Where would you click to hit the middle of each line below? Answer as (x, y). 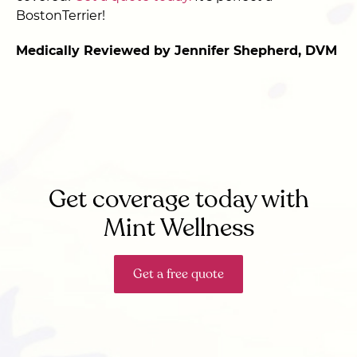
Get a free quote (178, 274)
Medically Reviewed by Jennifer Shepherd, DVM (177, 51)
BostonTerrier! (61, 16)
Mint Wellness (178, 228)
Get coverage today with (178, 199)
